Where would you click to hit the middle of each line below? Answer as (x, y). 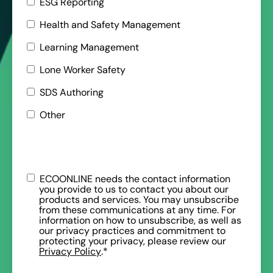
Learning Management (89, 47)
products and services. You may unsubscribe (139, 199)
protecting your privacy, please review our (133, 241)
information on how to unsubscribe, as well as (140, 220)
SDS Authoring (72, 92)
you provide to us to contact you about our (134, 189)
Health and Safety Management (110, 24)
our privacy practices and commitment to (132, 230)
